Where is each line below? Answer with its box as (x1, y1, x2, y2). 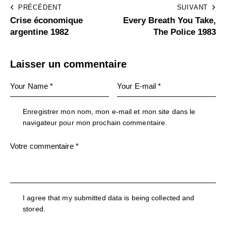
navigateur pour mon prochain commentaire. (23, 119, 167, 127)
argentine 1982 (10, 27, 69, 37)
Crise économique (10, 16, 83, 26)
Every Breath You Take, (123, 16, 216, 26)
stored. (23, 204, 45, 213)
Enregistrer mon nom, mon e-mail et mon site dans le (23, 107, 196, 116)
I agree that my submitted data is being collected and (23, 193, 195, 202)
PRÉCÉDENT (18, 4, 63, 12)
